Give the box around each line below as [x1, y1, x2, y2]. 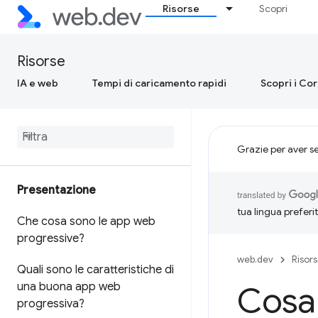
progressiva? [17, 297, 84, 311]
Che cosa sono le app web [17, 214, 155, 229]
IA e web [17, 77, 58, 89]
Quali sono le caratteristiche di [17, 263, 174, 277]
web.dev [237, 253, 273, 265]
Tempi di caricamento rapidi [92, 77, 226, 89]
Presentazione [17, 183, 96, 197]
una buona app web [17, 280, 121, 294]
